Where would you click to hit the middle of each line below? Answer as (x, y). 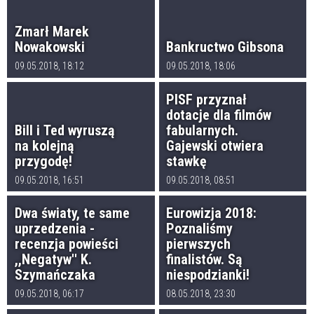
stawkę (187, 161)
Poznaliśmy (200, 228)
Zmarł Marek (52, 32)
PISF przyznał (207, 99)
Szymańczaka (55, 274)
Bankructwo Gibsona (225, 47)
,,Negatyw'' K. (53, 259)
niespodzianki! (208, 274)
